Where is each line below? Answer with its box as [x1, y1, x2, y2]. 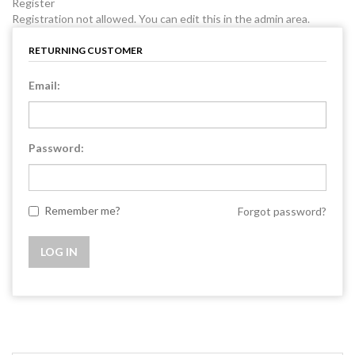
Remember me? [44, 204, 120, 217]
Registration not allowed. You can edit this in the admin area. [12, 12, 310, 25]
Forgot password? [238, 204, 326, 218]
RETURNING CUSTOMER [29, 44, 143, 56]
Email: [29, 78, 60, 92]
